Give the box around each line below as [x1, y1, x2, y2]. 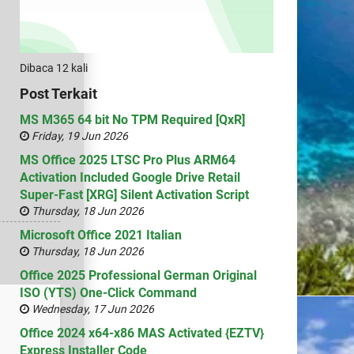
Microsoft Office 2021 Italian [20, 227, 182, 243]
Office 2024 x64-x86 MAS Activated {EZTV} [20, 325, 264, 341]
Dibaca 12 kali [20, 61, 88, 74]
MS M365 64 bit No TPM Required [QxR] [20, 111, 245, 127]
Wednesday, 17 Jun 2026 [29, 302, 154, 315]
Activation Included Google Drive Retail [20, 169, 240, 185]
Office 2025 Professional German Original [20, 267, 257, 283]
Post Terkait [20, 85, 97, 102]
